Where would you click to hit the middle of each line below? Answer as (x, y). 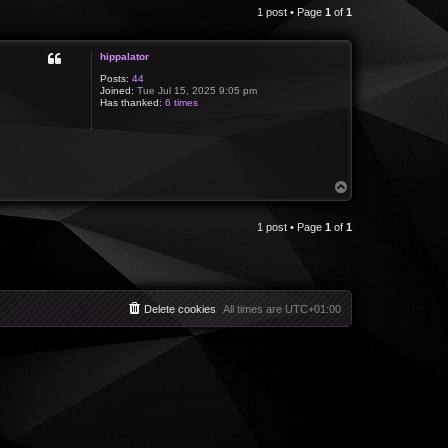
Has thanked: (131, 102)
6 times (182, 102)
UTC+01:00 (313, 309)
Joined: (117, 90)
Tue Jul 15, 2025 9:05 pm (196, 90)
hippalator (125, 56)
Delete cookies (180, 309)
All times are (254, 309)
